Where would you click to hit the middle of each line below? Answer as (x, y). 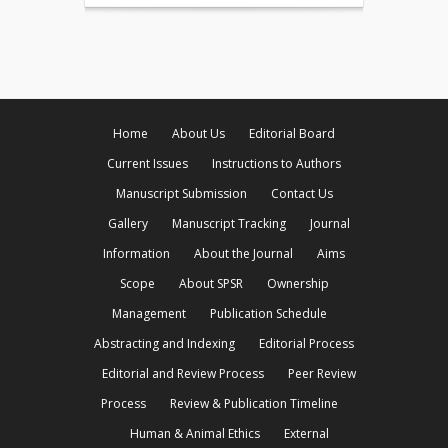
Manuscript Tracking (229, 223)
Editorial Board (292, 133)
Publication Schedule (268, 313)
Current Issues (147, 163)
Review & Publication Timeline (253, 403)
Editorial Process (306, 343)
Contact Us (301, 193)
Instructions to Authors (276, 163)
